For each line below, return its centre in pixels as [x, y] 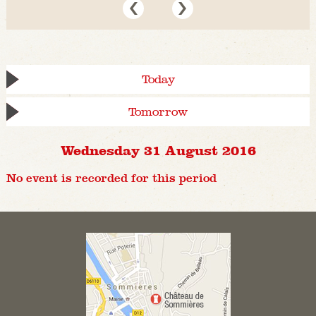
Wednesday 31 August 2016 [158, 150]
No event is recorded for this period [111, 178]
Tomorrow [158, 112]
